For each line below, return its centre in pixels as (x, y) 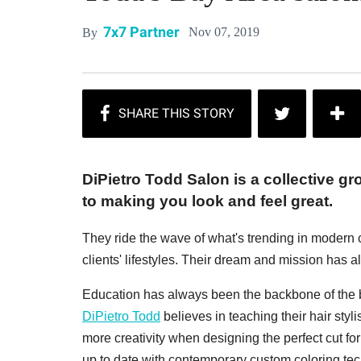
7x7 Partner (141, 32)
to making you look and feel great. (207, 201)
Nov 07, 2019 (224, 31)
